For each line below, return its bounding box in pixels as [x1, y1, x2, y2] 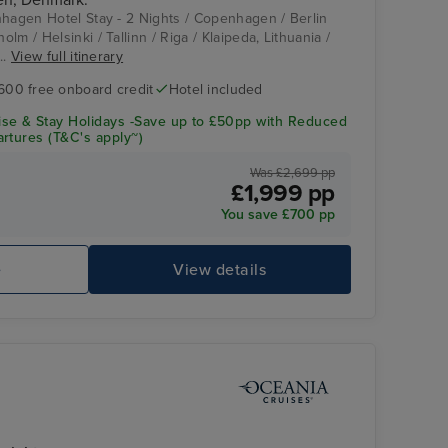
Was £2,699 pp [250, 165, 335, 182]
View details [173, 259, 267, 280]
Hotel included [168, 80, 263, 98]
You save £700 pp [221, 206, 335, 224]
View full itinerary [11, 47, 124, 65]
